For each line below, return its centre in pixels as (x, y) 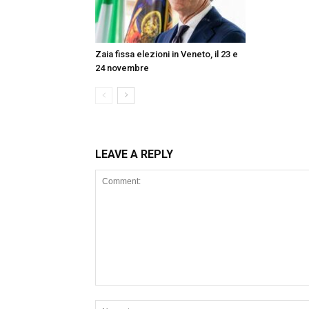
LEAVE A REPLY (134, 154)
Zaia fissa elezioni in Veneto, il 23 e (167, 54)
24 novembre (122, 68)
